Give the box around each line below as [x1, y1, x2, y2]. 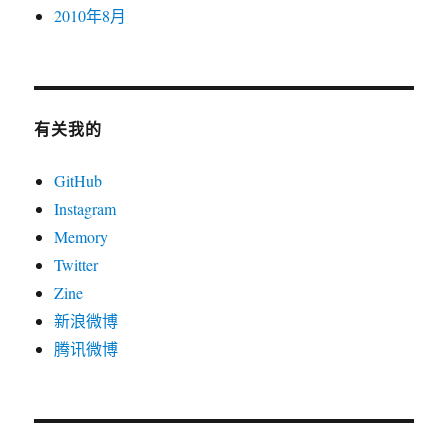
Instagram [54, 198, 117, 220]
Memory [54, 226, 109, 248]
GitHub [54, 170, 103, 192]
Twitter [54, 254, 99, 276]
